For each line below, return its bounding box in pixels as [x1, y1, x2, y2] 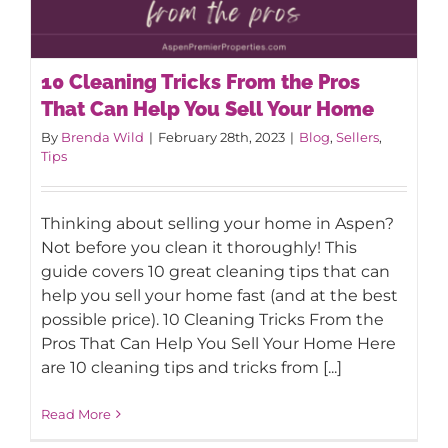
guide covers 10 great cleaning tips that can [41, 261, 390, 281]
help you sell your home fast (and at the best [41, 285, 398, 305]
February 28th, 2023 [158, 128, 285, 145]
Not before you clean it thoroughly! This [41, 237, 357, 257]
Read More [41, 405, 111, 422]
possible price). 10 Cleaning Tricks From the [41, 309, 384, 329]
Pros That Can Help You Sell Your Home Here [41, 333, 396, 353]
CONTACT [53, 178, 144, 197]
